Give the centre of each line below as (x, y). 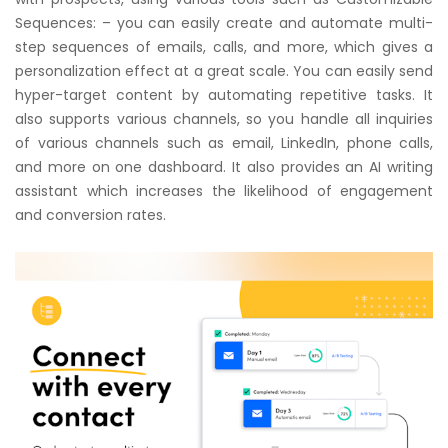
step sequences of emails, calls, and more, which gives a (224, 47)
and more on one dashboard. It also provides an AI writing (224, 167)
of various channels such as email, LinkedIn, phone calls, (224, 143)
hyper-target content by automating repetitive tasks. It (224, 95)
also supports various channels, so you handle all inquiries (224, 119)
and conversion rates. (92, 215)
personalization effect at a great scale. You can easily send (224, 71)
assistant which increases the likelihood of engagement (224, 191)
